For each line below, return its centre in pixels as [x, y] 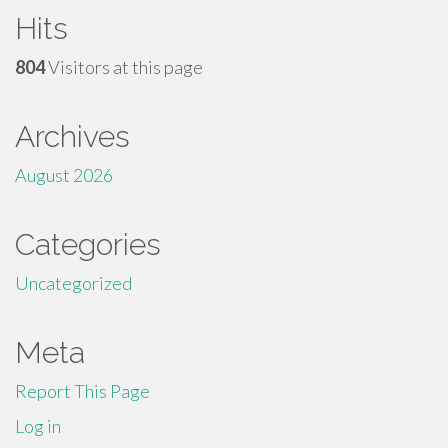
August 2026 [64, 175]
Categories [88, 244]
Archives [72, 136]
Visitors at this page [124, 67]
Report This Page [82, 391]
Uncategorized [73, 283]
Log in [38, 426]
